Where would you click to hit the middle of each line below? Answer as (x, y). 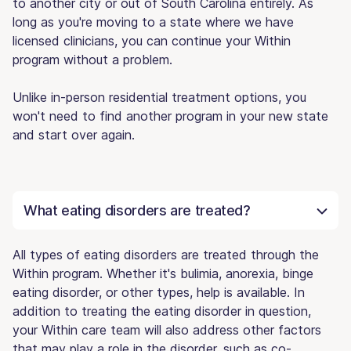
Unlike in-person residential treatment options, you (159, 97)
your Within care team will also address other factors (167, 329)
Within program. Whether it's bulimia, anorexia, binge (163, 273)
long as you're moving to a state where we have (153, 22)
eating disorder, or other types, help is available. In (159, 292)
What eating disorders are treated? (137, 210)
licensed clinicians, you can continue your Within (152, 40)
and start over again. (74, 134)
